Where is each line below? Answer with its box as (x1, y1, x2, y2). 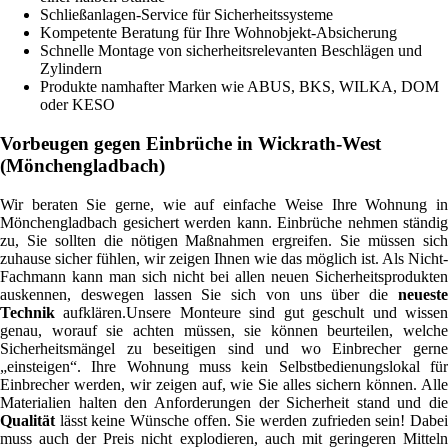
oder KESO (40, 96, 115, 114)
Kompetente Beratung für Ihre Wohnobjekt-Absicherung (40, 24, 397, 42)
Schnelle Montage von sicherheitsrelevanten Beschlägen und (40, 42, 422, 60)
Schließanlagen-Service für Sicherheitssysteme (40, 6, 333, 24)
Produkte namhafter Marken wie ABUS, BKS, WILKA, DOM (40, 78, 439, 96)
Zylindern (40, 60, 102, 78)
